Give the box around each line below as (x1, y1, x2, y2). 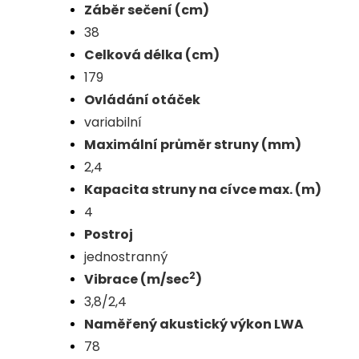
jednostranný (84, 248, 167, 267)
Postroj (84, 225, 133, 244)
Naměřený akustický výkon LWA (84, 315, 304, 334)
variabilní (84, 113, 142, 132)
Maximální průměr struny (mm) (84, 135, 301, 155)
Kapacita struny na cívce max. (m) (84, 180, 321, 200)
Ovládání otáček (84, 91, 200, 110)
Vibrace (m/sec (84, 270, 189, 289)
